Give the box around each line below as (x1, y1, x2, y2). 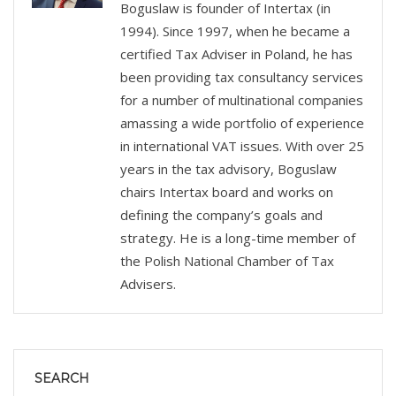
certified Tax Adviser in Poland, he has (120, 45, 353, 64)
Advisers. (120, 275, 176, 293)
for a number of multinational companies (120, 91, 363, 110)
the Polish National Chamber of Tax (120, 252, 334, 270)
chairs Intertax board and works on (120, 183, 333, 202)
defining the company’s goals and (120, 206, 323, 225)
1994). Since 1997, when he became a (120, 22, 350, 41)
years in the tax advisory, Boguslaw (120, 160, 337, 179)
